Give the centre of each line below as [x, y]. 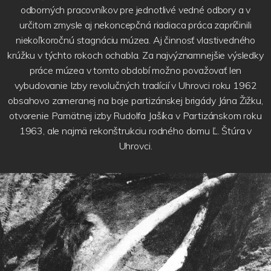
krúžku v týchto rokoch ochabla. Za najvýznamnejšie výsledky [135, 55]
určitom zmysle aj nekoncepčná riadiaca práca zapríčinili [135, 24]
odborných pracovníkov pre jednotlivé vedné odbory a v [135, 9]
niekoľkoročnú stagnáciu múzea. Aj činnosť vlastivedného [135, 40]
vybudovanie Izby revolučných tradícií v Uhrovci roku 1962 [135, 85]
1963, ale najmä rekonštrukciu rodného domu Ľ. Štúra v [135, 130]
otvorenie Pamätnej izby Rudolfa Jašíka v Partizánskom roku [135, 115]
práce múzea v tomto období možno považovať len [135, 70]
